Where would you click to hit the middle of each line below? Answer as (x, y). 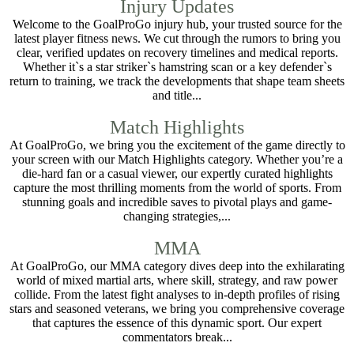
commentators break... (177, 337)
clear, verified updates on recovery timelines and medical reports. (177, 53)
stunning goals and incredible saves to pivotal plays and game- (177, 202)
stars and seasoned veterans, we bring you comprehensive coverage (177, 309)
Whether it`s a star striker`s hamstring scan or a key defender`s (177, 67)
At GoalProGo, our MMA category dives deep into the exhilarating (177, 266)
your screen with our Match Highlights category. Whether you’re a (177, 159)
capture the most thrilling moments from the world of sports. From (177, 188)
